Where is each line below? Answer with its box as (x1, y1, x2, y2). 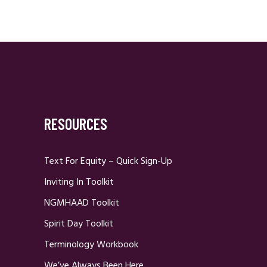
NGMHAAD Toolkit (44, 195, 119, 211)
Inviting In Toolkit (44, 175, 114, 190)
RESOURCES (44, 114, 107, 133)
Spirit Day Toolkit (44, 216, 113, 232)
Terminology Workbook (44, 237, 138, 253)
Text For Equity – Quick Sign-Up (44, 154, 172, 169)
